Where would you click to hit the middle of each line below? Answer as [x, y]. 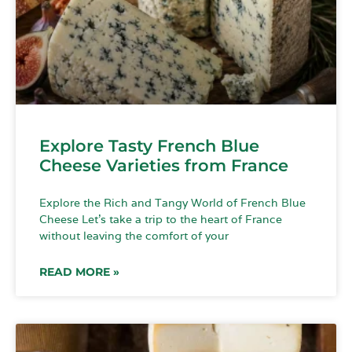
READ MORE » [79, 272]
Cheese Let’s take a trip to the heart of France [161, 220]
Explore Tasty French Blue [149, 146]
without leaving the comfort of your [134, 236]
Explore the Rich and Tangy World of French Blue [172, 203]
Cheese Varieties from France [164, 166]
